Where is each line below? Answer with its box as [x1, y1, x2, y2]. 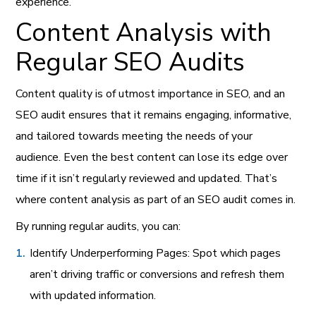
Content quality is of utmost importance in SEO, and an [16, 85, 286, 102]
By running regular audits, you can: [16, 218, 181, 234]
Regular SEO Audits [16, 44, 245, 80]
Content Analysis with [16, 15, 272, 50]
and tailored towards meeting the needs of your [16, 128, 253, 144]
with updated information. [30, 287, 157, 303]
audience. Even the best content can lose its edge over [16, 149, 288, 165]
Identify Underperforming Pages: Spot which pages [30, 245, 281, 261]
